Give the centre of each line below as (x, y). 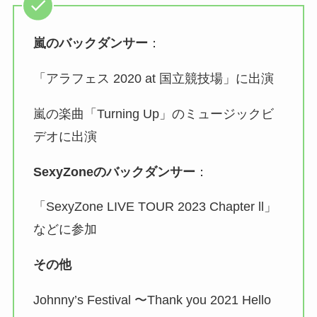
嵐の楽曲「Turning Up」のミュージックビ (153, 114)
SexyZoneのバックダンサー (114, 172)
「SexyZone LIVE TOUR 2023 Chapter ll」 (155, 207)
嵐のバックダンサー (90, 43)
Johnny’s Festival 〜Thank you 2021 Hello (152, 300)
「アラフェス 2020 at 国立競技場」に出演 (153, 78)
